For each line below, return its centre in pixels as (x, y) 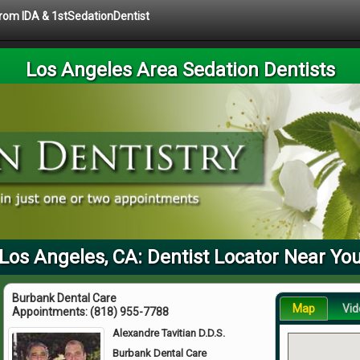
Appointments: (51, 311)
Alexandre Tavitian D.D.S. (169, 333)
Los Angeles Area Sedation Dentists (180, 70)
